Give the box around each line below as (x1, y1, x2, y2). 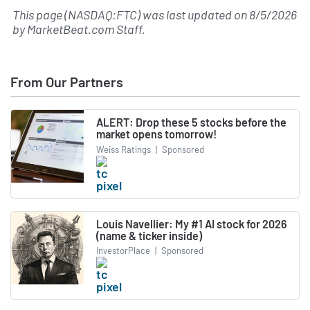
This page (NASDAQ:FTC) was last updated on (12, 7, 249, 23)
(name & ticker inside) (96, 228, 202, 242)
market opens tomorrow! (96, 127, 217, 141)
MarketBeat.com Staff (27, 21, 142, 37)
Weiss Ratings (96, 143, 151, 155)
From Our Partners (10, 73, 123, 91)
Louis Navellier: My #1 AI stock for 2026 (96, 217, 287, 230)
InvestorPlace (96, 245, 150, 257)
